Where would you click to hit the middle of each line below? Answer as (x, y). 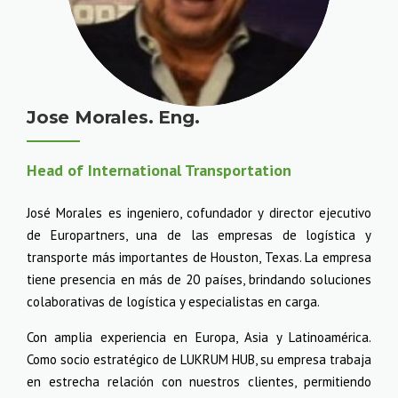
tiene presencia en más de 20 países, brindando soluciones (199, 279)
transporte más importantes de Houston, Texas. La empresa (199, 257)
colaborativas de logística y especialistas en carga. (173, 302)
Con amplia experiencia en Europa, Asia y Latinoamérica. (199, 337)
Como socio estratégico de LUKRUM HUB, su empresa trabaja (199, 359)
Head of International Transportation (159, 170)
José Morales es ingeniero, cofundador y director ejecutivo (199, 213)
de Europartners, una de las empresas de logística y (199, 235)
